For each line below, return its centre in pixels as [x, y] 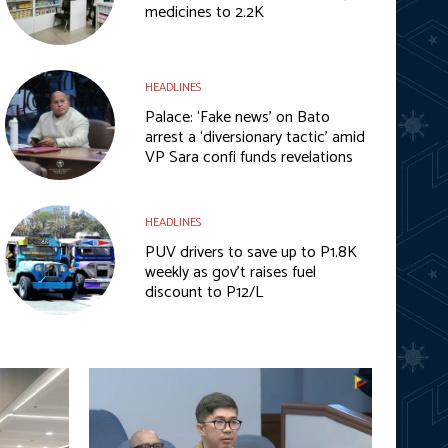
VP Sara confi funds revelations [248, 158]
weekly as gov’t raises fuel [230, 273]
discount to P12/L [203, 293]
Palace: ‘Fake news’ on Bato [237, 118]
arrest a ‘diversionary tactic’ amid [254, 138]
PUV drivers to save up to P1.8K [250, 253]
